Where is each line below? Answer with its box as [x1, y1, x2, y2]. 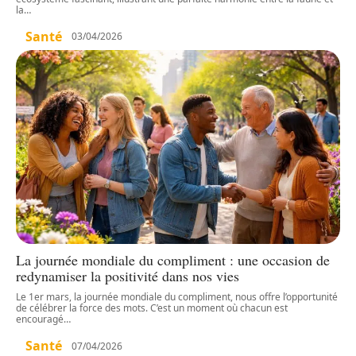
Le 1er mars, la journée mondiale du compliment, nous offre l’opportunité [16, 290, 338, 304]
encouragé [16, 312, 64, 327]
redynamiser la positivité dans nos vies [16, 266, 239, 286]
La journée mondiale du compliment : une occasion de [16, 250, 330, 270]
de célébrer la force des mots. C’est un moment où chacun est [16, 301, 288, 315]
